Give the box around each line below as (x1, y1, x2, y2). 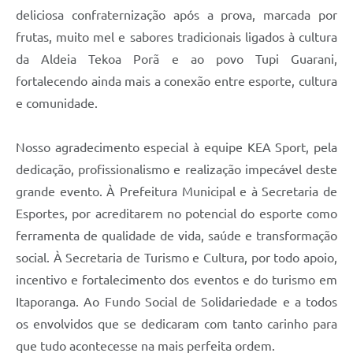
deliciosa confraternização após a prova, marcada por (16, 8, 337, 23)
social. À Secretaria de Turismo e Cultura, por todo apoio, (16, 251, 337, 266)
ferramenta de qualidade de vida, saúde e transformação (16, 229, 337, 243)
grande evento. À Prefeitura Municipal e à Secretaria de (16, 184, 337, 199)
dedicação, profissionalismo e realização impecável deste (16, 162, 337, 177)
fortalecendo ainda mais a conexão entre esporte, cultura (16, 74, 337, 89)
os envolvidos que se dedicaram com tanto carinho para (16, 317, 337, 332)
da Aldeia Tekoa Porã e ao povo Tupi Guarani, (16, 52, 337, 67)
